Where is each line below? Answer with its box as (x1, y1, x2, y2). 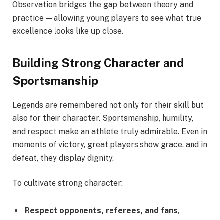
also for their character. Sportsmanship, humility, (12, 113, 193, 123)
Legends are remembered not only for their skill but (12, 100, 204, 110)
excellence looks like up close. (12, 27, 123, 36)
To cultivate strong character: (12, 178, 123, 188)
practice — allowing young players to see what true (12, 13, 201, 23)
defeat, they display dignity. (12, 153, 114, 163)
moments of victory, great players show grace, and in (12, 139, 207, 149)
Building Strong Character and (12, 55, 184, 70)
